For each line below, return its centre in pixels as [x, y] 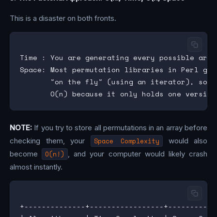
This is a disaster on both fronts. [63, 18]
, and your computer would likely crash [138, 154]
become [26, 154]
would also [185, 141]
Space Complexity [126, 141]
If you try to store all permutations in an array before [120, 128]
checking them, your [50, 141]
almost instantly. [36, 167]
